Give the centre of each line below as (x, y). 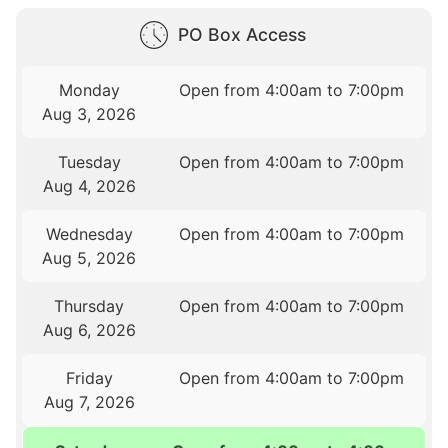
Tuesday (89, 161)
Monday (89, 89)
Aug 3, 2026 (89, 113)
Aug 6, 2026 (89, 329)
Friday (89, 377)
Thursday (89, 305)
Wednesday (89, 233)
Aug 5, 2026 (89, 257)
